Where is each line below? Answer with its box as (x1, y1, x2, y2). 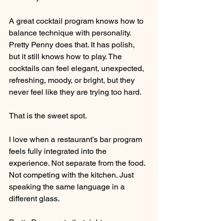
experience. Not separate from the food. (9, 158, 147, 168)
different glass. (9, 193, 60, 203)
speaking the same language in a (9, 182, 127, 191)
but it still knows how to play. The (9, 51, 124, 61)
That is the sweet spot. (9, 110, 87, 120)
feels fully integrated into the (9, 146, 109, 156)
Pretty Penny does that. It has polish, (9, 39, 137, 49)
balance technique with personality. (9, 28, 133, 37)
